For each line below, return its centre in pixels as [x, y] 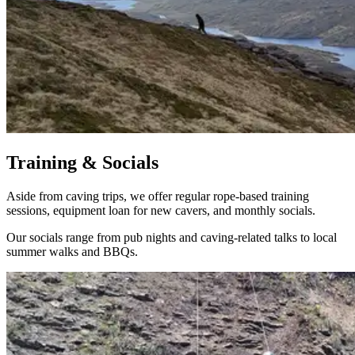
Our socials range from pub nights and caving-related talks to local [172, 238]
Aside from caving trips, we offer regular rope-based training [158, 197]
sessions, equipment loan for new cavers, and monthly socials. [161, 211]
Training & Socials [82, 163]
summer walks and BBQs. [72, 252]
